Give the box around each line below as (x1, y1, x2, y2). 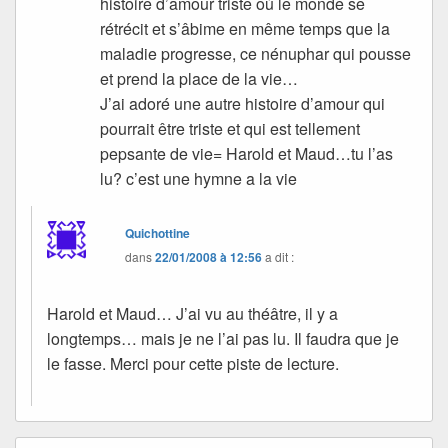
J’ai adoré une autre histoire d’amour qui (100, 91, 386, 115)
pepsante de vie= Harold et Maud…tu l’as (100, 141, 394, 165)
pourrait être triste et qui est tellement (100, 116, 361, 140)
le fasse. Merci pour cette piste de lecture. (47, 351, 339, 375)
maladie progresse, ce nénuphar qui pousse (100, 41, 412, 65)
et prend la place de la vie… (100, 66, 299, 90)
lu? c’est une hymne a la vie (100, 166, 298, 190)
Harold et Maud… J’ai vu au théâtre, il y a (47, 301, 338, 325)
